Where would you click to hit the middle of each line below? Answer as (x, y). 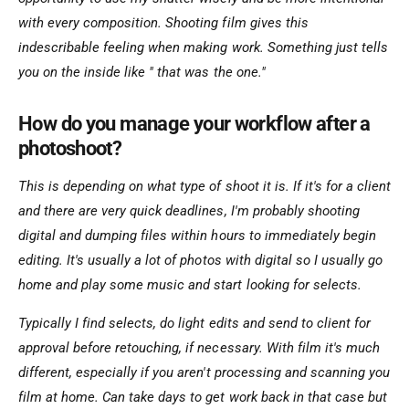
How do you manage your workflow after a (194, 123)
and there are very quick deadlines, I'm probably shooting (189, 210)
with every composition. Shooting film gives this (163, 23)
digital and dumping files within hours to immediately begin (197, 235)
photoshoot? (70, 148)
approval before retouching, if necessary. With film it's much (199, 347)
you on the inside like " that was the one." (142, 73)
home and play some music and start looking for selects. (190, 284)
